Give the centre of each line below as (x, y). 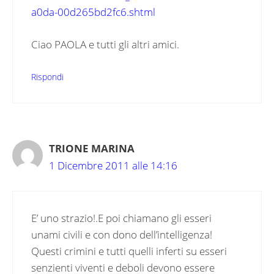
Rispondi (47, 77)
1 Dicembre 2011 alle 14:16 (113, 166)
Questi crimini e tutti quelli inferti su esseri (129, 251)
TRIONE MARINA (92, 149)
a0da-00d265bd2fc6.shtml (93, 12)
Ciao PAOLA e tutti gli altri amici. (105, 44)
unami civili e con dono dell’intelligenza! (122, 234)
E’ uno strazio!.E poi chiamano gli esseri (121, 218)
